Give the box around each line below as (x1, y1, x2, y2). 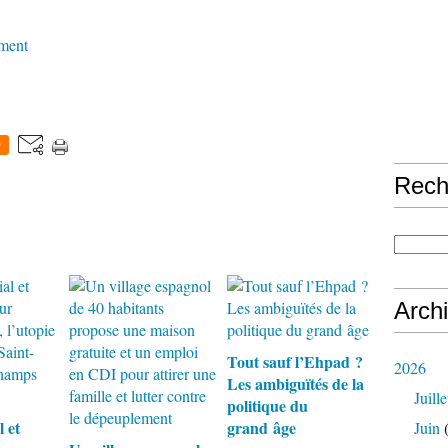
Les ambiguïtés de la (226, 372, 364, 395)
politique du (226, 394, 308, 417)
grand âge (226, 416, 296, 439)
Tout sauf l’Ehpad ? (226, 350, 363, 373)
